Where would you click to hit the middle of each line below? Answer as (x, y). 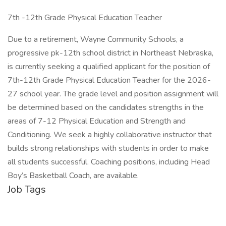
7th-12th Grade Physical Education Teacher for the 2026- (109, 80)
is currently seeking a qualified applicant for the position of (109, 67)
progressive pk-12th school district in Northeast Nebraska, (110, 53)
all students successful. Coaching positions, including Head (109, 162)
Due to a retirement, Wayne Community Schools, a (96, 39)
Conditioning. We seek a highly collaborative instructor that (110, 135)
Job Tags (27, 189)
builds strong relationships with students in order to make (108, 148)
